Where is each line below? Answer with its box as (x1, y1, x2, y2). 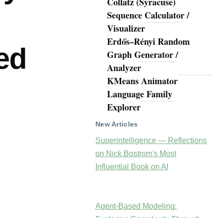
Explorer (107, 101, 141, 114)
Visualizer (107, 22, 145, 35)
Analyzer (107, 61, 142, 74)
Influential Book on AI (95, 163, 169, 171)
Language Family (107, 88, 173, 101)
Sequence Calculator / (107, 9, 190, 22)
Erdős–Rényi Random (107, 35, 190, 48)
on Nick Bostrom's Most (95, 149, 177, 158)
